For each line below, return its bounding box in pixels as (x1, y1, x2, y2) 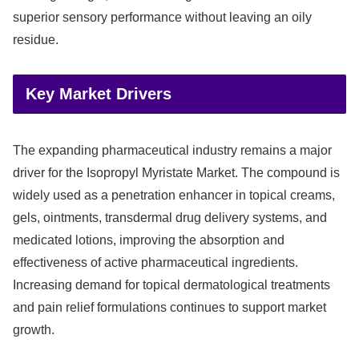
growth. (13, 323, 54, 337)
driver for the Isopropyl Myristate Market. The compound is (13, 166, 340, 180)
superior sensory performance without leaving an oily (13, 10, 312, 24)
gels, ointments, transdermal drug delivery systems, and (13, 211, 327, 225)
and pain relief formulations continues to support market (13, 301, 326, 315)
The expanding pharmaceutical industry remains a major (13, 143, 332, 158)
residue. (13, 32, 58, 46)
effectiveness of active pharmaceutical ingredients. (13, 256, 298, 270)
